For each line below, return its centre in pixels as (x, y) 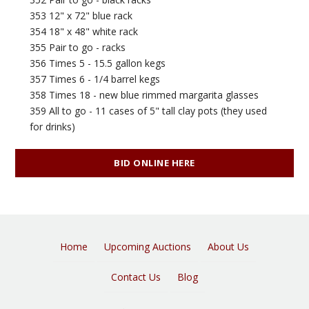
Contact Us (136, 277)
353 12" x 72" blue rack (81, 16)
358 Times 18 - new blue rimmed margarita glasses (144, 95)
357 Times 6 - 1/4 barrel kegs (95, 79)
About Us (228, 247)
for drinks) (53, 127)
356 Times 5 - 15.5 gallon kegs (98, 63)
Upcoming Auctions (148, 247)
